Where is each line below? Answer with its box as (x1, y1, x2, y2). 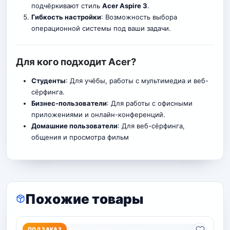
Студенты (31, 76, 66, 85)
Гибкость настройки (31, 13, 101, 22)
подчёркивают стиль (31, 2, 102, 10)
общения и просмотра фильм (31, 133, 129, 142)
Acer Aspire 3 (102, 2, 147, 10)
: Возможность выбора (101, 13, 177, 22)
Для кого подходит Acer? (16, 56, 136, 68)
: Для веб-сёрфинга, (117, 122, 185, 130)
